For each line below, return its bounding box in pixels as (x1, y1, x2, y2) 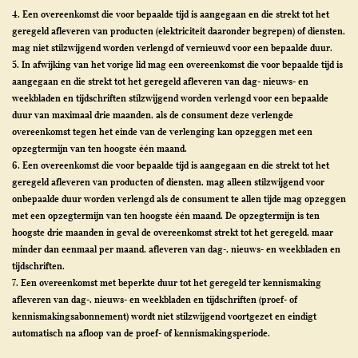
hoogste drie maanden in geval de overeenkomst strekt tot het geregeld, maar (12, 226, 333, 238)
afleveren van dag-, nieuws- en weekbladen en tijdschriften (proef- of (12, 293, 297, 305)
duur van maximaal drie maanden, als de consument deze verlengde (12, 109, 293, 121)
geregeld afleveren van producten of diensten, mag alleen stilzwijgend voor (12, 176, 324, 188)
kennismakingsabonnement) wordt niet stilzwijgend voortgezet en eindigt (12, 310, 316, 322)
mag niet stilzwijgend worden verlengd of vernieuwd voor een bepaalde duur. (12, 42, 332, 54)
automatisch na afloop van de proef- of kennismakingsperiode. (12, 327, 270, 339)
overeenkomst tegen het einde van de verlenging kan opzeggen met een (12, 125, 312, 137)
